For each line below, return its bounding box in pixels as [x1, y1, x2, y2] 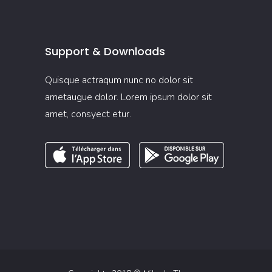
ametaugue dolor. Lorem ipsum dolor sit [45, 90, 212, 104]
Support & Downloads [45, 44, 165, 59]
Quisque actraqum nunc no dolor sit [45, 73, 193, 87]
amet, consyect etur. [45, 107, 131, 121]
